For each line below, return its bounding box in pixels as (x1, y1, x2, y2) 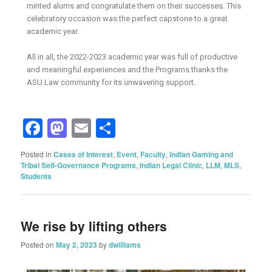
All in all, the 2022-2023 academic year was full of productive (27, 52, 238, 62)
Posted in (21, 148, 52, 159)
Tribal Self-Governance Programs (21, 159, 137, 171)
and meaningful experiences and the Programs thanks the (27, 65, 228, 75)
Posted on (21, 239, 56, 250)
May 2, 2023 (56, 239, 98, 251)
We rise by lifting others (21, 217, 168, 236)
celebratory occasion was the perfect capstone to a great (27, 14, 228, 24)
